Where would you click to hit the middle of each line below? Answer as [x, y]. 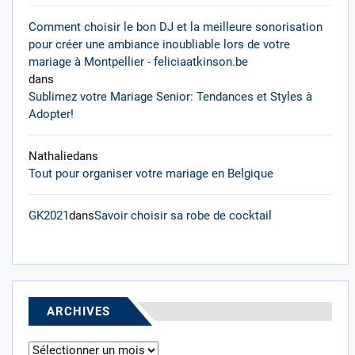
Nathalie [51, 156]
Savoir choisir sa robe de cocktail [183, 216]
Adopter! [51, 114]
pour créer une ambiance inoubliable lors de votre [159, 44]
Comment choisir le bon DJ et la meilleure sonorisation [176, 27]
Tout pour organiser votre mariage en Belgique [151, 174]
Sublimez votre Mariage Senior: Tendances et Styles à [170, 97]
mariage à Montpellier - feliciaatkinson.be [138, 62]
